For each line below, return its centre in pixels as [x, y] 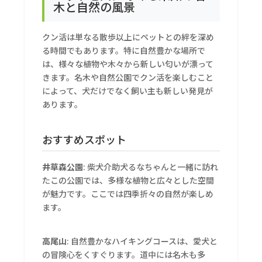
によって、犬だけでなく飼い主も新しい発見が [128, 91]
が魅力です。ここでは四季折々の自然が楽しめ [128, 194]
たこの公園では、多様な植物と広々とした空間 [128, 180]
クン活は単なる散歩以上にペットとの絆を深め [128, 37]
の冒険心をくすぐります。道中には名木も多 [124, 255]
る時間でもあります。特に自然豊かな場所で [124, 51]
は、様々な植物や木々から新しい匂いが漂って [128, 64]
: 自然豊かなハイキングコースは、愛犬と [142, 241]
